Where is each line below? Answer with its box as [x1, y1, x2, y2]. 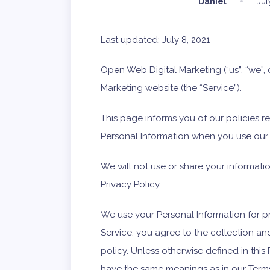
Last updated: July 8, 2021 [101, 34, 210, 45]
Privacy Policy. [101, 179, 161, 190]
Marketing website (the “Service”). [101, 83, 242, 93]
